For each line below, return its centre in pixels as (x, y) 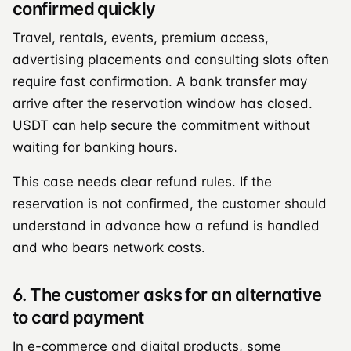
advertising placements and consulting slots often (171, 59)
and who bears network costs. (109, 247)
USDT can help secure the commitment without (161, 125)
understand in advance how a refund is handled (166, 225)
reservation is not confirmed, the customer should (170, 203)
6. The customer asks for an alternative (167, 294)
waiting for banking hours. (95, 147)
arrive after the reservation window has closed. (163, 103)
